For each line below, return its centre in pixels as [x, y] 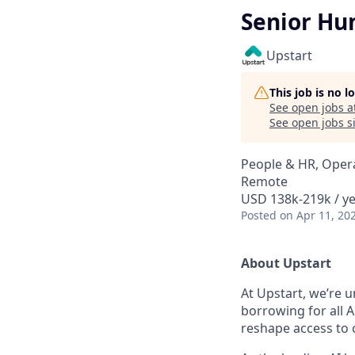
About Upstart [286, 263]
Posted [259, 215]
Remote [264, 181]
